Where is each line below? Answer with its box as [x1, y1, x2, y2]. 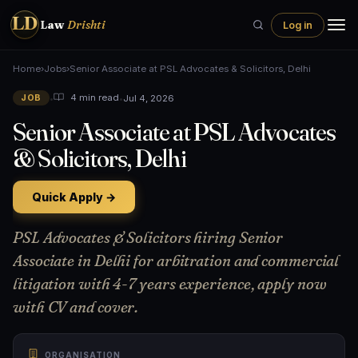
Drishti [67, 18, 105, 32]
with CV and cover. [13, 297, 139, 316]
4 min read [67, 92, 119, 104]
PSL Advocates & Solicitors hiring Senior [13, 228, 284, 247]
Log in [283, 18, 312, 31]
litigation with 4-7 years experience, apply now [13, 274, 327, 293]
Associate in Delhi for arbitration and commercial [13, 251, 340, 270]
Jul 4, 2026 [122, 92, 174, 104]
